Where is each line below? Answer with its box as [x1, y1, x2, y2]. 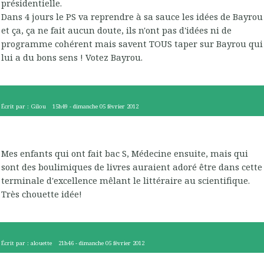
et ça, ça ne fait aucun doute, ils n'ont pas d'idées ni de [1, 24, 232, 37]
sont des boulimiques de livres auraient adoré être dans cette [1, 161, 262, 173]
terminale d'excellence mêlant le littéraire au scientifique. [1, 174, 250, 187]
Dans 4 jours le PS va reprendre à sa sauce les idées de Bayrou [1, 11, 263, 23]
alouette [31, 239, 52, 247]
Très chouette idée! [1, 188, 82, 200]
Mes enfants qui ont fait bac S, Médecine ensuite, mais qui [1, 147, 248, 160]
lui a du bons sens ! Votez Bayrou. [1, 51, 143, 64]
